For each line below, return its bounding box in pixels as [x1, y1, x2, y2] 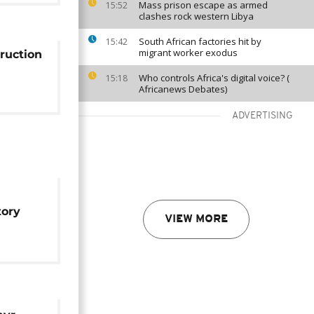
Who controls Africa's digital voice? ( [139, 71, 289, 84]
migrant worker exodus [139, 46, 238, 59]
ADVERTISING [232, 111, 293, 121]
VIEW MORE [165, 214, 228, 225]
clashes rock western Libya [139, 10, 254, 22]
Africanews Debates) [139, 83, 227, 95]
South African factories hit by [139, 35, 261, 48]
